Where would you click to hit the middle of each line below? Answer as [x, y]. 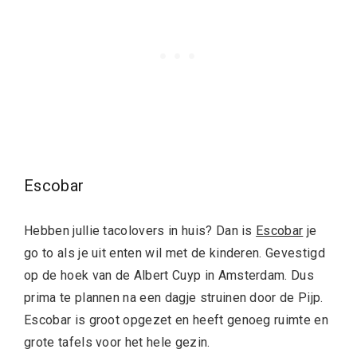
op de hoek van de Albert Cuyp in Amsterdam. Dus [169, 275]
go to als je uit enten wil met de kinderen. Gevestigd [175, 253]
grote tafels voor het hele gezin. [117, 342]
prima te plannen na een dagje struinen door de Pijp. [174, 297]
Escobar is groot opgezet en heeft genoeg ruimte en [177, 320]
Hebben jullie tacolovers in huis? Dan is [140, 230]
